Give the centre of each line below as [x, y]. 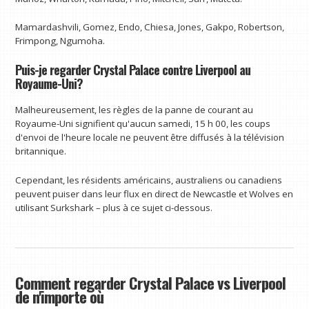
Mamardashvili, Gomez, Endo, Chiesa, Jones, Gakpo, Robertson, [150, 27]
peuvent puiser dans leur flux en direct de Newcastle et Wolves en [154, 193]
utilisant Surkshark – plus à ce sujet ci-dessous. [114, 207]
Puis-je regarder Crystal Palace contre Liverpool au [133, 70]
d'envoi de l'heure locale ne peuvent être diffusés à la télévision [150, 138]
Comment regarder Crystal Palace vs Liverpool [151, 283]
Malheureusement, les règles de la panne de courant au [134, 110]
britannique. [41, 151]
